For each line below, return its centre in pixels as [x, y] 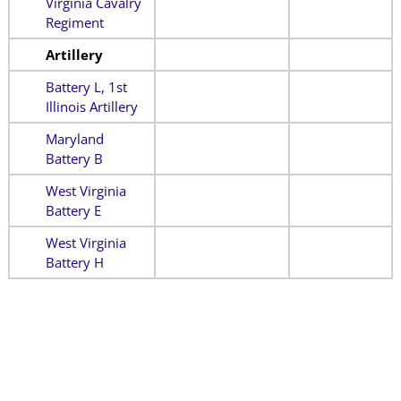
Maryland [74, 138]
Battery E [73, 210]
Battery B [74, 158]
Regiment [74, 22]
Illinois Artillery [91, 106]
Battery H [74, 262]
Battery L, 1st [86, 86]
